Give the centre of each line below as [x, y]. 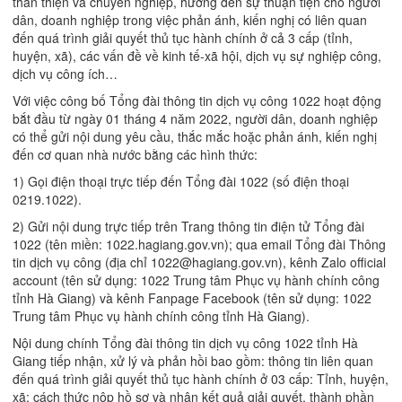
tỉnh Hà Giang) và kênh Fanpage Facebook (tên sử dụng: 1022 [192, 298]
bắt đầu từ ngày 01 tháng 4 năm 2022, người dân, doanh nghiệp [195, 119]
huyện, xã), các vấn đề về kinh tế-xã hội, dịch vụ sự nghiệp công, [197, 56]
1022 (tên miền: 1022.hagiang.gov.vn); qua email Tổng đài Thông [199, 245]
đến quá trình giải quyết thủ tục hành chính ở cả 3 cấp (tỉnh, [183, 38]
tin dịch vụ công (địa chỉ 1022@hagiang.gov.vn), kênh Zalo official [199, 262]
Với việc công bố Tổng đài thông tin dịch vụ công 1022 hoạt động [197, 101]
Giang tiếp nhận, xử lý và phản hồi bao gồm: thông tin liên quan [193, 361]
